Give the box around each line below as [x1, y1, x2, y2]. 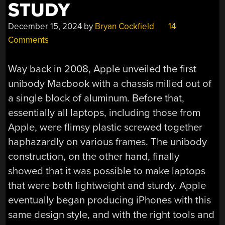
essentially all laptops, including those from [8, 106, 201, 120]
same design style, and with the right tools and [8, 208, 215, 221]
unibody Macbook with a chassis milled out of [8, 77, 212, 90]
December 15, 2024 [8, 21, 82, 32]
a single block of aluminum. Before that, [8, 92, 185, 105]
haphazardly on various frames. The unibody [8, 136, 207, 149]
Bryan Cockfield [95, 21, 155, 32]
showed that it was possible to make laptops [8, 165, 206, 178]
